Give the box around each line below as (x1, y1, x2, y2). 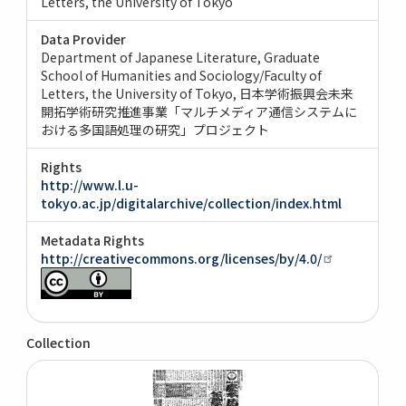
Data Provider (41, 29, 127, 48)
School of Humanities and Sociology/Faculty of (41, 65, 323, 84)
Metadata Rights (41, 230, 145, 249)
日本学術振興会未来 (239, 83, 354, 102)
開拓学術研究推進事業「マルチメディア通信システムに (41, 101, 358, 121)
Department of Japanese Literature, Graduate (41, 47, 321, 66)
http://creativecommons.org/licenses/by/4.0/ (41, 248, 323, 267)
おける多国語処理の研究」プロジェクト (41, 120, 270, 139)
